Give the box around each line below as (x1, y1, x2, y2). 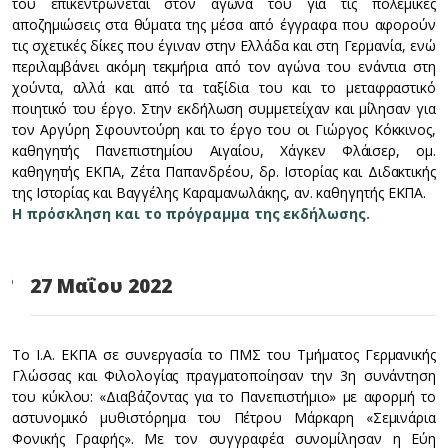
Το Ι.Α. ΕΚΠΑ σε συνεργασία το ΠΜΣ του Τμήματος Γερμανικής (12, 345, 436, 364)
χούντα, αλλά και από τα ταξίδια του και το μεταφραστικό (12, 78, 436, 97)
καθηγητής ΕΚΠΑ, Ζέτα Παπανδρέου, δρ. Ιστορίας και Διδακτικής (12, 162, 436, 181)
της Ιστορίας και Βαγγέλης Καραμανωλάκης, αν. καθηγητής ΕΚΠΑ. (12, 183, 427, 202)
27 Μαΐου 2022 (30, 273, 172, 299)
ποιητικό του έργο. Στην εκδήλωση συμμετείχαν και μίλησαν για (12, 99, 436, 118)
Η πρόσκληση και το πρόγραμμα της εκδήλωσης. (12, 204, 370, 223)
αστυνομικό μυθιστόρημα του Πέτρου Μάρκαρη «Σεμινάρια (12, 408, 436, 427)
